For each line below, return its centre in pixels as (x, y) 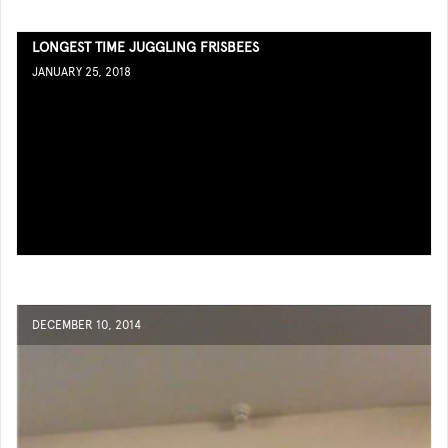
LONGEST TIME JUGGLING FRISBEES (145, 47)
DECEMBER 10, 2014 (86, 325)
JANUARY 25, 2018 (81, 72)
